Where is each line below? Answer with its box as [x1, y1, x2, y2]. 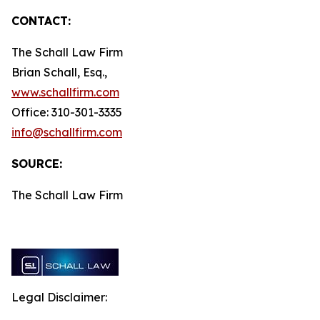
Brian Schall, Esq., [11, 65, 107, 79]
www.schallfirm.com [11, 85, 119, 99]
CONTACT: [11, 14, 71, 28]
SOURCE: [11, 156, 62, 171]
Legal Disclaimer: [11, 290, 107, 304]
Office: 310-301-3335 [11, 105, 122, 119]
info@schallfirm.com [11, 125, 122, 139]
